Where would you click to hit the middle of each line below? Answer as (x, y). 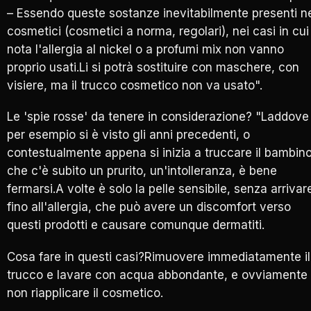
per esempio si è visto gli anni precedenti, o (128, 135)
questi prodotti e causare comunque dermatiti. (136, 225)
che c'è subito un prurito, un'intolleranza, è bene (142, 171)
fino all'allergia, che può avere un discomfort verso (149, 207)
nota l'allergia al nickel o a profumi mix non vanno (145, 49)
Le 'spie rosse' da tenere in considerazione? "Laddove (158, 117)
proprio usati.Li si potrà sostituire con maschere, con (153, 67)
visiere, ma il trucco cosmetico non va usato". (135, 85)
